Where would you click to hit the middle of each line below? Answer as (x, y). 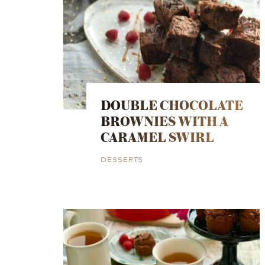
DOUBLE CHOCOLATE (172, 105)
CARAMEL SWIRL (158, 137)
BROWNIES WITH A (165, 121)
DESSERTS (122, 159)
